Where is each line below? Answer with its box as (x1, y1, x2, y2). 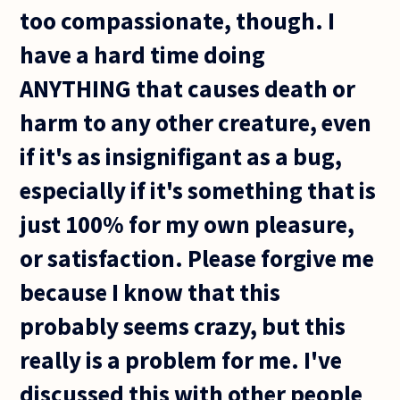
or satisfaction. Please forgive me (20, 242, 375, 273)
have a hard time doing (20, 38, 266, 70)
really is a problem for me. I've (20, 344, 343, 375)
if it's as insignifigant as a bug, (20, 140, 343, 171)
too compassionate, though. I (20, 4, 336, 36)
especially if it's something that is (20, 174, 377, 205)
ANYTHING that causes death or (20, 72, 356, 104)
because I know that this (20, 276, 281, 307)
